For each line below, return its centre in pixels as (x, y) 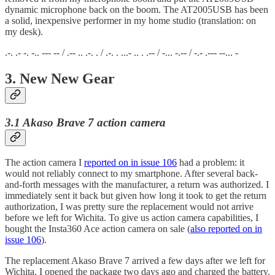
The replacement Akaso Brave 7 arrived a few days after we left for (135, 261)
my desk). (24, 31)
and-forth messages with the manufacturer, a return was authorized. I (137, 185)
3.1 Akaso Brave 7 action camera (85, 122)
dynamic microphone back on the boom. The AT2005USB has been (137, 9)
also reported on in (226, 229)
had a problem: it (211, 163)
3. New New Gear (60, 78)
